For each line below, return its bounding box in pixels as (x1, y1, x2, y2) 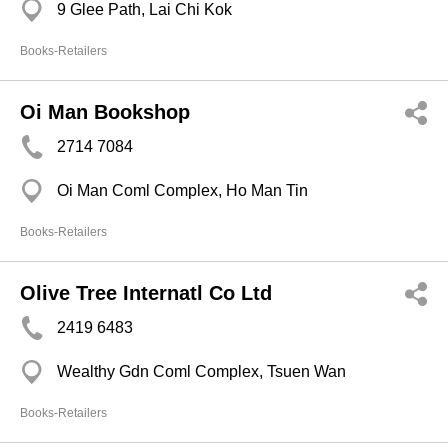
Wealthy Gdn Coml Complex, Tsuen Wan (57, 363, 346, 380)
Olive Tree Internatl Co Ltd (20, 282, 272, 304)
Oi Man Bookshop (20, 101, 190, 123)
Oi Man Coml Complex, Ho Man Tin (57, 182, 308, 199)
